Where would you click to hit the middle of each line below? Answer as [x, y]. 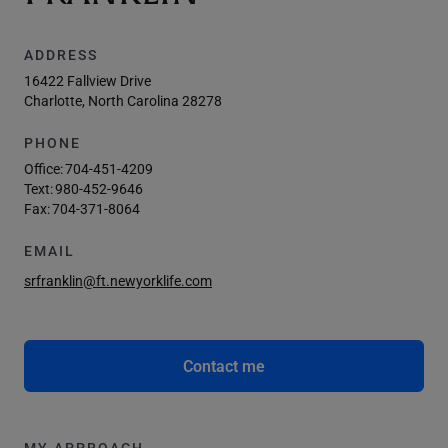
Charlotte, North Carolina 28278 [123, 100]
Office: [43, 168]
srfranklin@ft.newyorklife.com [118, 280]
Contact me [224, 365]
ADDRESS [61, 54]
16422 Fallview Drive [87, 80]
